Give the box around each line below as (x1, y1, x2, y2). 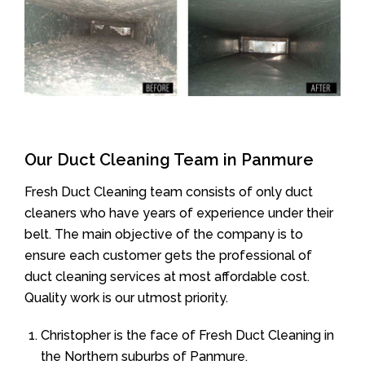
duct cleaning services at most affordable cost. (24, 268, 310, 284)
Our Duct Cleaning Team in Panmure (24, 149, 314, 169)
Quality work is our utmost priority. (24, 289, 228, 306)
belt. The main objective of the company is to (24, 226, 303, 242)
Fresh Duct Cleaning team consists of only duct (24, 183, 313, 200)
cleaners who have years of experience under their (24, 204, 333, 221)
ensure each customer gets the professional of (24, 247, 312, 263)
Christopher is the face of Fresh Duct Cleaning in (41, 327, 334, 343)
